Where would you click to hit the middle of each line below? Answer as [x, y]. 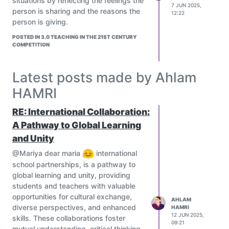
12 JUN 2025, [188, 215]
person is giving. [40, 21]
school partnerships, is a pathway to [74, 165]
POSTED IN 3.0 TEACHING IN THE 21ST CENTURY [75, 37]
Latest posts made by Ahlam [104, 77]
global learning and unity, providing [71, 175]
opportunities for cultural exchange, [72, 197]
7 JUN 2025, [186, 5]
